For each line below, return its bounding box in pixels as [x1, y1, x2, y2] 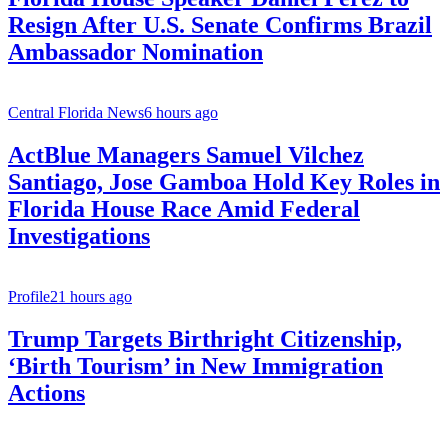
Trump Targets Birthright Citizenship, [8, 326, 402, 353]
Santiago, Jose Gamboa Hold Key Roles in [8, 169, 440, 196]
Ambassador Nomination [8, 39, 263, 66]
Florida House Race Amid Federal [8, 196, 360, 223]
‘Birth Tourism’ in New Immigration [8, 353, 383, 380]
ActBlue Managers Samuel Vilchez [8, 142, 364, 169]
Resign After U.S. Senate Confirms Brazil [8, 12, 432, 39]
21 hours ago [50, 288, 132, 306]
